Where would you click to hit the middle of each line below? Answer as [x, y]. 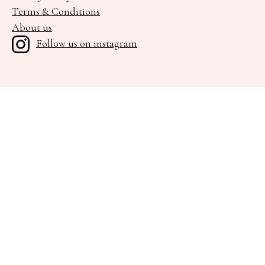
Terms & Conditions [56, 12]
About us [32, 28]
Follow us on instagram [87, 43]
